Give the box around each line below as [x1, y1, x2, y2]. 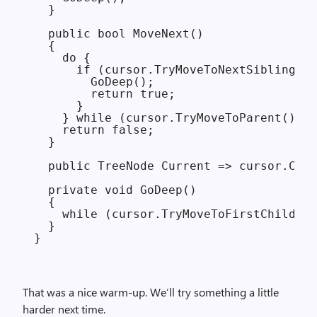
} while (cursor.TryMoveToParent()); [34, 111, 310, 125]
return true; [34, 87, 175, 100]
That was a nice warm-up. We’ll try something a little [23, 284, 279, 299]
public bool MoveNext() [34, 27, 204, 40]
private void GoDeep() [34, 183, 197, 197]
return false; [34, 123, 154, 137]
